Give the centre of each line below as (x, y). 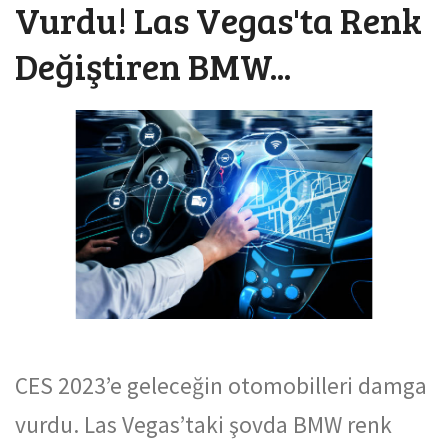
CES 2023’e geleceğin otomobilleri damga (221, 385)
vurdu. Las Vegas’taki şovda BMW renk (203, 424)
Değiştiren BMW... (153, 65)
